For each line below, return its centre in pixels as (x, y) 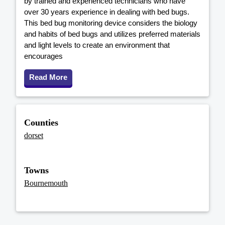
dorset (34, 135)
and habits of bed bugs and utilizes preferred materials (112, 34)
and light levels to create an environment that (97, 45)
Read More (48, 77)
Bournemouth (46, 183)
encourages (43, 56)
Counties (41, 122)
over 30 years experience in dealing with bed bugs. (107, 12)
